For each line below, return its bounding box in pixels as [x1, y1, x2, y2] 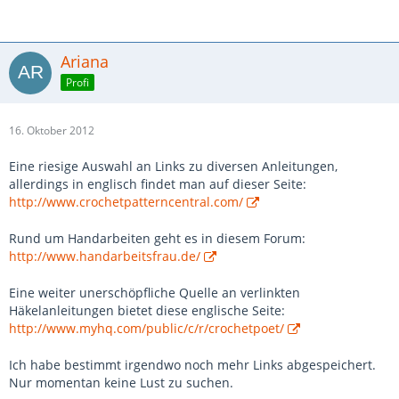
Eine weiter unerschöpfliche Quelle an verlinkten [9, 284, 300, 301]
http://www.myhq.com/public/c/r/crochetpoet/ [9, 320, 284, 337]
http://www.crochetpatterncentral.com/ [9, 193, 243, 210]
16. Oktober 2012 [9, 123, 94, 138]
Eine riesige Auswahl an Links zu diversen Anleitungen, [9, 158, 338, 175]
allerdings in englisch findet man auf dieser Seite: [9, 175, 306, 192]
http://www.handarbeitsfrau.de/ [9, 248, 200, 265]
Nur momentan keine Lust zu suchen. [9, 374, 233, 391]
